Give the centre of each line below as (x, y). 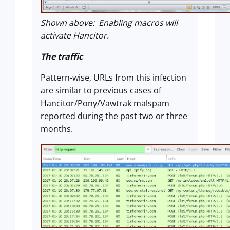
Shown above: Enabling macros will (109, 23)
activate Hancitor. (75, 36)
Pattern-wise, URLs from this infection (113, 78)
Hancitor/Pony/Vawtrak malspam (105, 103)
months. (57, 129)
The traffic (62, 57)
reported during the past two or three (114, 116)
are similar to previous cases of (101, 91)
